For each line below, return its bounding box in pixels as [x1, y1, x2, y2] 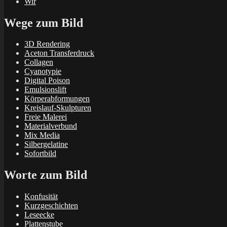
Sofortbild [24, 149, 56, 158]
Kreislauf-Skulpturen [24, 103, 91, 112]
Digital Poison [24, 76, 70, 85]
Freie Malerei [24, 112, 67, 122]
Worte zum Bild [4, 168, 87, 182]
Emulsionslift [24, 85, 66, 94]
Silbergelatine [24, 140, 68, 149]
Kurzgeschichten [24, 201, 78, 210]
